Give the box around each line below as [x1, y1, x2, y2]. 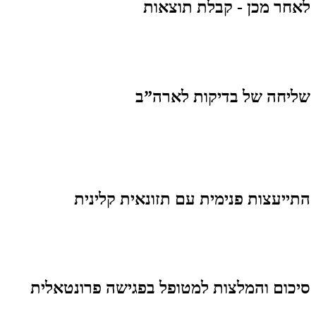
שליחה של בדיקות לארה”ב [135, 87, 310, 106]
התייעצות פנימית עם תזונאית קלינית [74, 189, 310, 208]
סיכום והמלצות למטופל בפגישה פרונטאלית [30, 279, 310, 298]
